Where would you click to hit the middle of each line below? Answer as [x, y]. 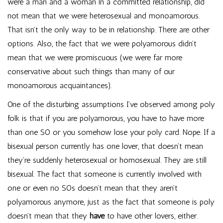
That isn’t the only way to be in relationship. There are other [109, 30]
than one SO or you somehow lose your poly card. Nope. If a [111, 132]
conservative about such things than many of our [91, 71]
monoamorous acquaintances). [60, 85]
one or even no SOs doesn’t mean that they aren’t [93, 188]
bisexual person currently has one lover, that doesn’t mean [105, 146]
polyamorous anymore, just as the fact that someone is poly [111, 202]
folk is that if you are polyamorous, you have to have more [106, 118]
